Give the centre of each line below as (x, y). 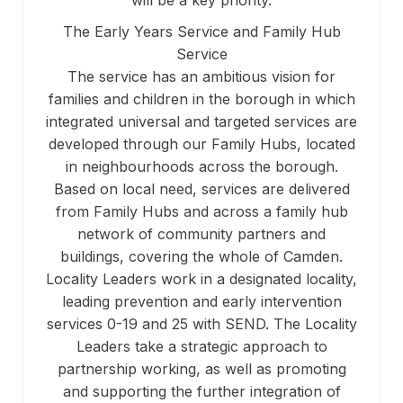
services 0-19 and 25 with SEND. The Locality (201, 324)
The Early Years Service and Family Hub (201, 32)
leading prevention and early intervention (201, 302)
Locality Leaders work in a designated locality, (201, 279)
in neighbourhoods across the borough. (201, 167)
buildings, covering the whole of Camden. (201, 257)
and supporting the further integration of (201, 392)
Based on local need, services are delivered (201, 189)
